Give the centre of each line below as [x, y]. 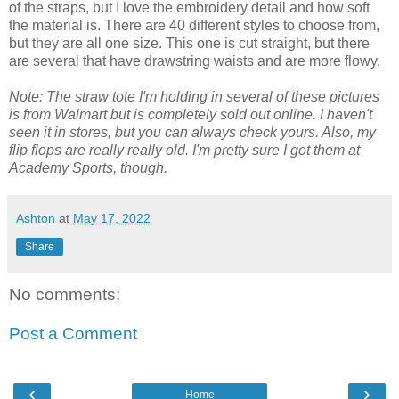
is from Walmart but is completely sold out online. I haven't [191, 114]
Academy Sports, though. [88, 168]
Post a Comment [73, 333]
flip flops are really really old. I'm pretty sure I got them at [184, 150]
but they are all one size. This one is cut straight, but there [189, 43]
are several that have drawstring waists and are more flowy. [195, 61]
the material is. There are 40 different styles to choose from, [194, 25]
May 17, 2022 [112, 218]
